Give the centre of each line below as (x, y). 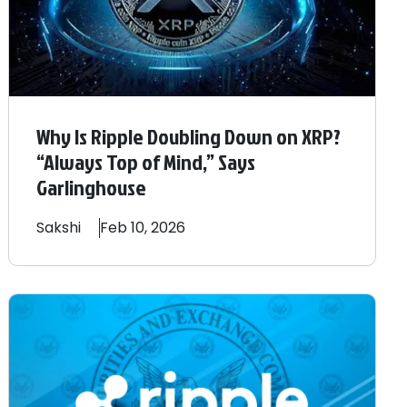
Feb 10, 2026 (142, 228)
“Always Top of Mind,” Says (145, 162)
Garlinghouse (91, 188)
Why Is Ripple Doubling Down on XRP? (188, 137)
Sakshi (58, 228)
